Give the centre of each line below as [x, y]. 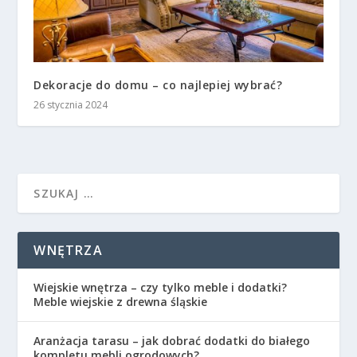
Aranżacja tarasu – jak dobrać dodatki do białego [172, 341]
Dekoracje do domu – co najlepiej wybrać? [158, 85]
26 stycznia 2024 [71, 105]
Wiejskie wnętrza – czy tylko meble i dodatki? [161, 288]
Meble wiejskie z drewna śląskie [121, 302]
